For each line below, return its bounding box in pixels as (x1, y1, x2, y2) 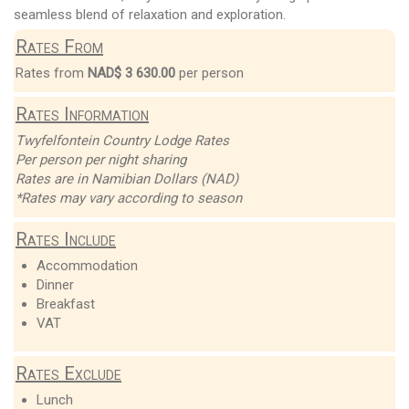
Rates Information (16, 102, 149, 125)
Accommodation (36, 257, 138, 274)
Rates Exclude (16, 362, 121, 384)
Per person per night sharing (16, 151, 186, 168)
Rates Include (16, 227, 116, 250)
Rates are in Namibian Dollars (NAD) (16, 170, 238, 187)
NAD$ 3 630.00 (88, 64, 175, 81)
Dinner (36, 276, 74, 293)
